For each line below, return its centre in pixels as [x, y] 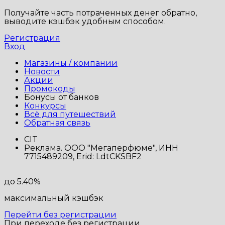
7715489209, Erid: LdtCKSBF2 [83, 157]
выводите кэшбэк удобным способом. [85, 22]
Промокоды [50, 89]
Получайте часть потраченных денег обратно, [100, 13]
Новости [42, 72]
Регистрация [32, 38]
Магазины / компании [71, 63]
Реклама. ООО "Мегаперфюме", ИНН [101, 148]
